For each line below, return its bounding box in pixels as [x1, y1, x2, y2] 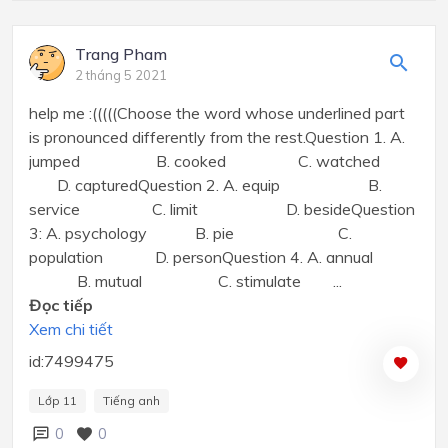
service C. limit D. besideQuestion [29, 198, 415, 219]
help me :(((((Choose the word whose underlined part [29, 102, 405, 123]
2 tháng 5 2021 [75, 66, 167, 83]
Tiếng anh [103, 392, 160, 408]
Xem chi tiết [29, 318, 113, 339]
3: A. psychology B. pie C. [29, 222, 352, 243]
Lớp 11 [38, 392, 77, 408]
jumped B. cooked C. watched [29, 150, 412, 171]
